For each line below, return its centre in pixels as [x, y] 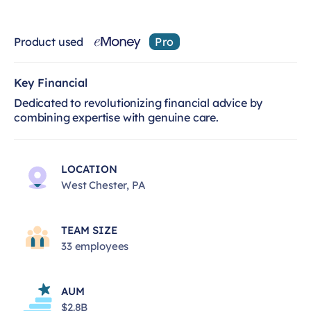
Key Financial [51, 83]
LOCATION [89, 169]
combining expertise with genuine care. [116, 117]
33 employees [95, 246]
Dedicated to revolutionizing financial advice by [138, 103]
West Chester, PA [103, 185]
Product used [49, 41]
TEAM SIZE [89, 230]
